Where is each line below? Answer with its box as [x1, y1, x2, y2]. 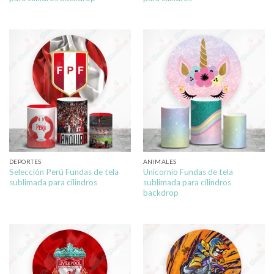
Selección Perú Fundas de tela [9, 166, 119, 177]
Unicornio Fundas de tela [143, 166, 233, 177]
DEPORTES [9, 158, 42, 166]
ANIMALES [143, 158, 177, 166]
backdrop [143, 187, 179, 198]
